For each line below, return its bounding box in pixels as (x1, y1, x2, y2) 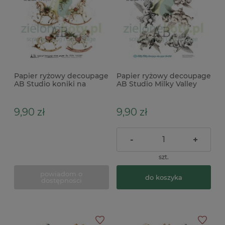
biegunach (14, 87, 53, 97)
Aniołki (116, 87, 142, 97)
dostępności (41, 176, 82, 185)
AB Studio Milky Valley (116, 79, 197, 89)
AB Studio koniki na (14, 79, 86, 89)
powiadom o (40, 170, 83, 178)
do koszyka (145, 173, 182, 181)
